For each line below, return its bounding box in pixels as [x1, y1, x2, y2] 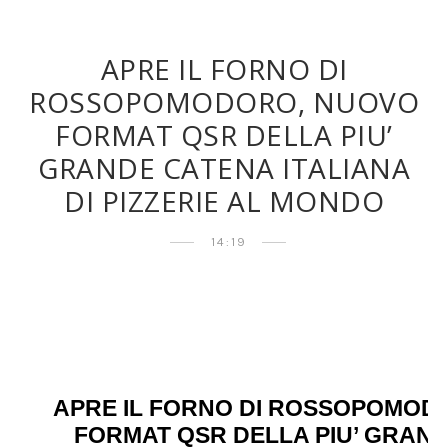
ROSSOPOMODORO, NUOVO [29, 83, 419, 121]
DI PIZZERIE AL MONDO [64, 182, 384, 220]
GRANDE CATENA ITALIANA [38, 149, 410, 187]
